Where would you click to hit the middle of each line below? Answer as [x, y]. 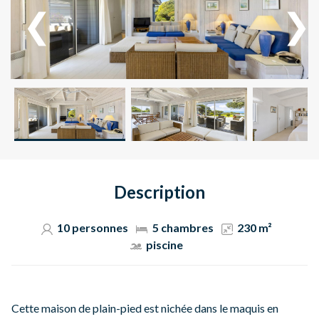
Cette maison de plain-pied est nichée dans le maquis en [145, 308]
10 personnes [93, 228]
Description [159, 192]
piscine [165, 245]
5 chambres [183, 228]
